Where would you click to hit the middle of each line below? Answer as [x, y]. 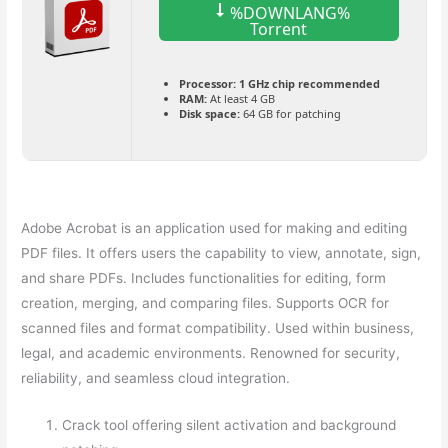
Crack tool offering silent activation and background [229, 424]
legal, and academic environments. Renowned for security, [211, 352]
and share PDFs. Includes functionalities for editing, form [204, 277]
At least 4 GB [240, 98]
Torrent [278, 28]
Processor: [207, 83]
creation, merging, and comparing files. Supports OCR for [205, 302]
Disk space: [209, 113]
